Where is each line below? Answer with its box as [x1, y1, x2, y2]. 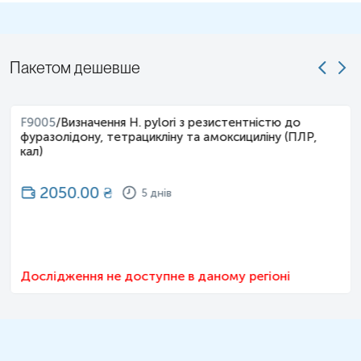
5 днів [140, 186, 172, 199]
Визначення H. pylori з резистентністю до [60, 115, 301, 131]
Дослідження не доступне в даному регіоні [19, 268, 290, 284]
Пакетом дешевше [10, 58, 140, 78]
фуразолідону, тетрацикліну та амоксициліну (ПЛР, [19, 130, 317, 145]
